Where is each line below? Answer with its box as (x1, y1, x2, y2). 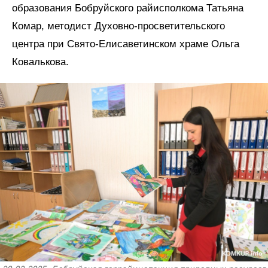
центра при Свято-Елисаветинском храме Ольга (12, 38, 239, 50)
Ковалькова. (12, 56, 72, 68)
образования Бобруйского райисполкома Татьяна (12, 2, 243, 14)
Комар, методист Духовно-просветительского (12, 20, 225, 32)
